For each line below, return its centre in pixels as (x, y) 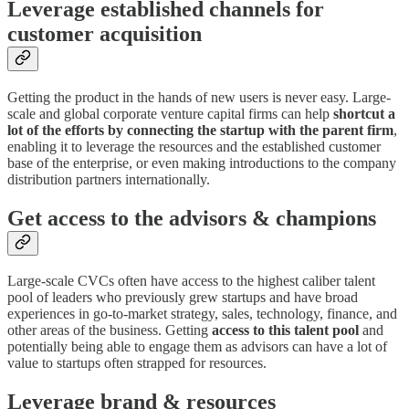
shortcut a (364, 113)
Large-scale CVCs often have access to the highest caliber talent (191, 281)
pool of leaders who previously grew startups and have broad (183, 298)
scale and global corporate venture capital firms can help (170, 113)
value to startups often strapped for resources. (137, 363)
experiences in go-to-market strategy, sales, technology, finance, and (202, 314)
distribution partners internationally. (109, 179)
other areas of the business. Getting (110, 330)
